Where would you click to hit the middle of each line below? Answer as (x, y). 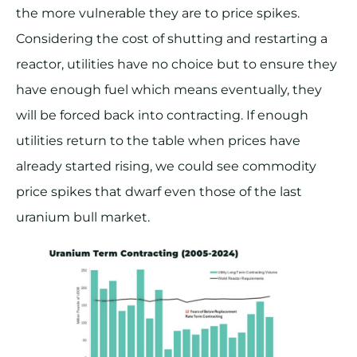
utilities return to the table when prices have (158, 141)
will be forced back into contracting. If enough (162, 116)
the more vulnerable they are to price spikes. (158, 14)
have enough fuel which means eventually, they (169, 90)
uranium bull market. (86, 218)
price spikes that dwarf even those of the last (159, 192)
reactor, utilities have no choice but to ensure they (177, 65)
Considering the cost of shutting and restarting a (172, 39)
